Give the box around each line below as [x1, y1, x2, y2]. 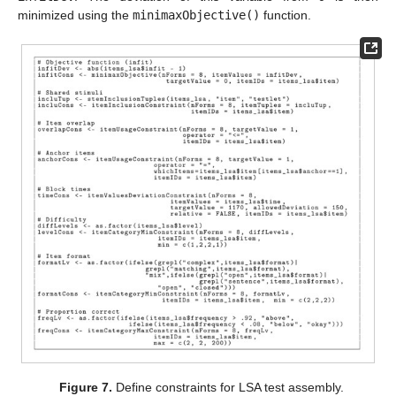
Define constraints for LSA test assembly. [112, 379, 345, 394]
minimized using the [18, 8, 133, 23]
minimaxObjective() [133, 8, 260, 23]
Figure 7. [59, 379, 113, 394]
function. [260, 8, 311, 23]
